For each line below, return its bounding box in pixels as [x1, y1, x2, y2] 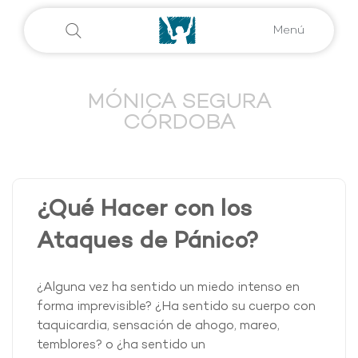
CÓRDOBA [123, 111, 235, 137]
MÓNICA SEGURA [87, 90, 271, 117]
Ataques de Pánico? [37, 229, 259, 257]
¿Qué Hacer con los [37, 197, 252, 225]
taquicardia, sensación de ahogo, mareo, [37, 319, 280, 335]
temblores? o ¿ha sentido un [37, 338, 205, 354]
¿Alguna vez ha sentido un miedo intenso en [37, 280, 300, 296]
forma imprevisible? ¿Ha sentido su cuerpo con [37, 300, 316, 316]
